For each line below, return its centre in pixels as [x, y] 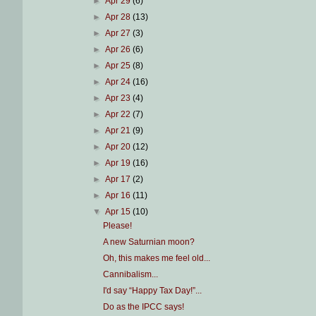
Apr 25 [119, 66]
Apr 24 [119, 82]
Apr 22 [119, 114]
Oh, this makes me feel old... [157, 258]
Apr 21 [119, 130]
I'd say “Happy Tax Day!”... [153, 291]
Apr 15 [119, 212]
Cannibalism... [131, 274]
